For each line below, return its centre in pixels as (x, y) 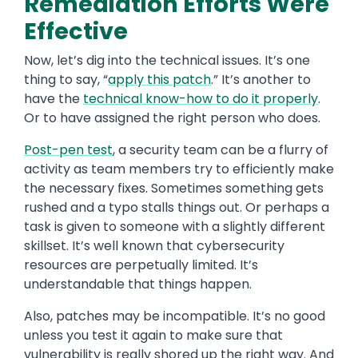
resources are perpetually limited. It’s (141, 265)
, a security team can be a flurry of (221, 150)
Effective (76, 32)
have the (54, 99)
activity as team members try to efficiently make (179, 169)
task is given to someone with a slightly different (175, 227)
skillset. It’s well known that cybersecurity (154, 246)
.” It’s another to (261, 80)
